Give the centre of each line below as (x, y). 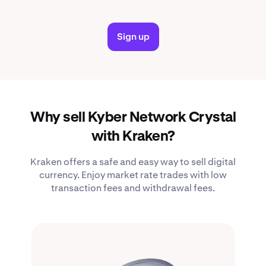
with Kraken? (133, 137)
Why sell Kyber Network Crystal (133, 118)
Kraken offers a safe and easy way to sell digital (133, 162)
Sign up (133, 37)
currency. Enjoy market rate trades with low (133, 175)
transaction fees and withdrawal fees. (133, 188)
